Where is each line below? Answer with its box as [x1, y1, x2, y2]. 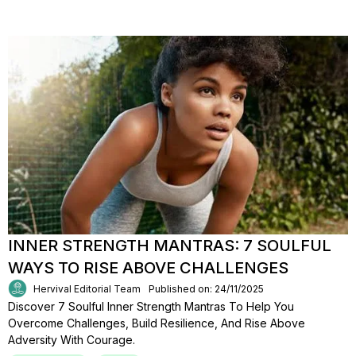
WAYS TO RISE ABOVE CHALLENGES [8, 258, 288, 277]
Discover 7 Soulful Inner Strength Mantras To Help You [8, 300, 294, 313]
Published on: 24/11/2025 [149, 282, 264, 295]
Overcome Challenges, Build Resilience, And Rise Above [8, 316, 305, 330]
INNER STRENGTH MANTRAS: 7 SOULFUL [8, 236, 331, 255]
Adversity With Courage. [8, 333, 135, 346]
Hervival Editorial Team [33, 282, 141, 295]
